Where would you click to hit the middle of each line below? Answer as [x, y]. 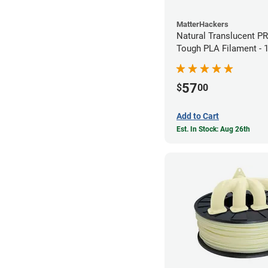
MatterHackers [202, 24]
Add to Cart [198, 116]
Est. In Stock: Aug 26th [213, 129]
